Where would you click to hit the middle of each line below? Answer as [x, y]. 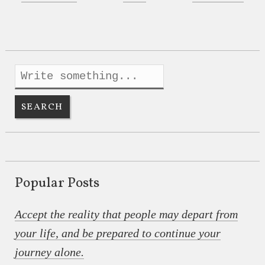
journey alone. [49, 252]
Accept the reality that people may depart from [126, 214]
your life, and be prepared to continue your [117, 233]
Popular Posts [57, 184]
